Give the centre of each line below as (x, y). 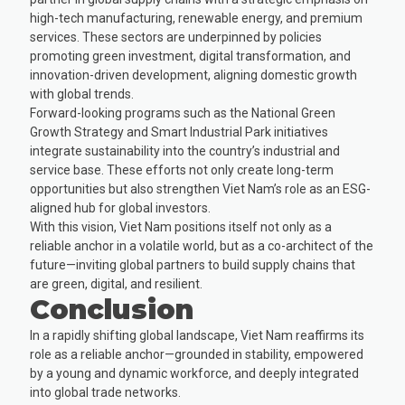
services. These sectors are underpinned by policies (176, 37)
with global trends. (82, 94)
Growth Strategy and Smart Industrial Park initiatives (179, 132)
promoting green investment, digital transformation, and (191, 56)
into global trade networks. (106, 392)
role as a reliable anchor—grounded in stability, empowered (197, 354)
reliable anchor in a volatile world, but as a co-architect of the (202, 245)
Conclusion (112, 309)
